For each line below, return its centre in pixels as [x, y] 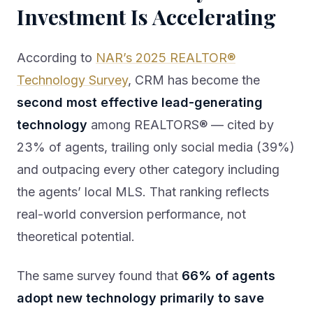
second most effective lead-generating [140, 103]
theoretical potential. [76, 237]
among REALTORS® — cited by [181, 125]
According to [56, 58]
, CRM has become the [194, 80]
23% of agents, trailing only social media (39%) [156, 147]
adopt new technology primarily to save [140, 298]
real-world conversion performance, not [131, 214]
